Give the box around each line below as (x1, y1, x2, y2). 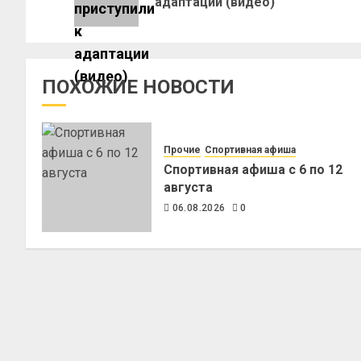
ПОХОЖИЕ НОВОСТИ (42, 76, 234, 98)
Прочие (164, 143, 201, 156)
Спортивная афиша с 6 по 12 (164, 161, 342, 177)
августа (164, 179, 213, 195)
